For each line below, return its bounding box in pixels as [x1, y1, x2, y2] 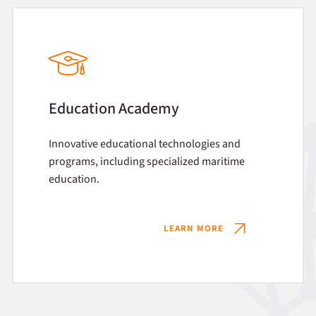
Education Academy [48, 97, 179, 120]
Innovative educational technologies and [48, 136, 241, 152]
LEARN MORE [164, 221, 224, 235]
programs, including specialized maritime [48, 154, 245, 169]
